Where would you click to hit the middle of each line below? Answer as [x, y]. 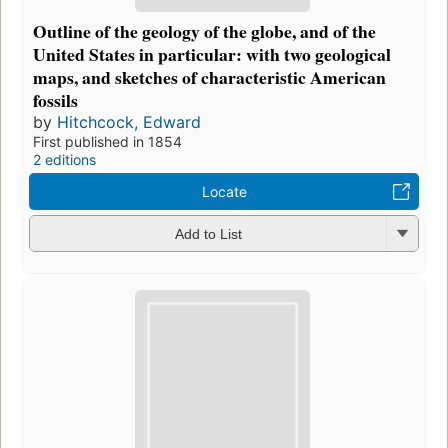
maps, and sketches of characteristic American [209, 76]
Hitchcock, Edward [129, 121]
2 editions [64, 159]
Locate [224, 191]
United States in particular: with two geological [212, 53]
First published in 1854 [107, 141]
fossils [55, 99]
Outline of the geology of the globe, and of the [204, 30]
